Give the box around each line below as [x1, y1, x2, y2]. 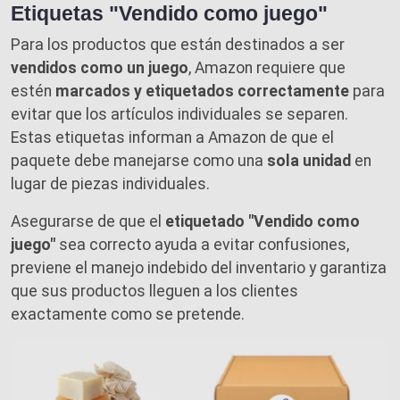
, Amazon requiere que [188, 58, 346, 77]
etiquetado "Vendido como [165, 212, 360, 230]
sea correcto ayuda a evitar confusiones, [55, 235, 349, 254]
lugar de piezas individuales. [11, 174, 210, 193]
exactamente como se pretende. [11, 304, 245, 323]
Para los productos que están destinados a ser [11, 35, 345, 54]
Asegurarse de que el [11, 212, 165, 230]
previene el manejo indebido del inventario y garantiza [11, 258, 387, 277]
